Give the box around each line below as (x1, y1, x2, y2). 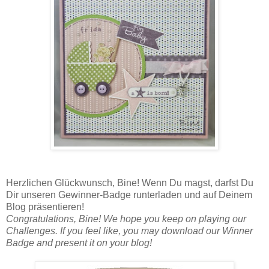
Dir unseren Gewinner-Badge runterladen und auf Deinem (6, 190, 252, 201)
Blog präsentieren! (6, 202, 86, 213)
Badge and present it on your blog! (6, 238, 152, 249)
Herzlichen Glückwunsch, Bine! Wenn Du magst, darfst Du (6, 178, 253, 189)
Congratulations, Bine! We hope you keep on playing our (6, 214, 246, 225)
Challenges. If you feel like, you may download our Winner (6, 226, 253, 237)
